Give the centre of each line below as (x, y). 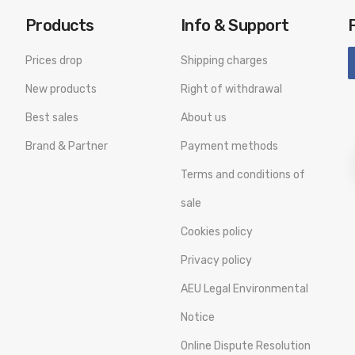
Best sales (52, 118)
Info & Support (235, 26)
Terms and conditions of (242, 175)
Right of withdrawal (231, 90)
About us (203, 118)
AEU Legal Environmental (244, 289)
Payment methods (229, 147)
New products (61, 90)
